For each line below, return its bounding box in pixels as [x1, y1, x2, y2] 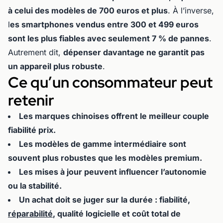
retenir [8, 90, 54, 111]
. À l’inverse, [168, 5, 214, 16]
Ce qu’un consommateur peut [8, 72, 213, 93]
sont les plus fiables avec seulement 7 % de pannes [8, 33, 209, 44]
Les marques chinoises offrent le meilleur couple [19, 111, 209, 121]
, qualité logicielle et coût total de [53, 209, 181, 219]
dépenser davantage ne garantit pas [63, 47, 205, 58]
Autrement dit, [8, 47, 63, 58]
